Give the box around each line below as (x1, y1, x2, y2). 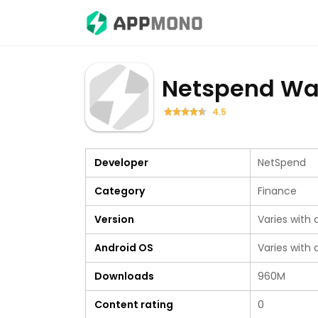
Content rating (94, 297, 173, 312)
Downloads (94, 269, 154, 283)
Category (94, 184, 145, 198)
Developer (94, 155, 148, 170)
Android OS (94, 241, 153, 255)
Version (94, 212, 134, 226)
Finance (258, 184, 297, 198)
